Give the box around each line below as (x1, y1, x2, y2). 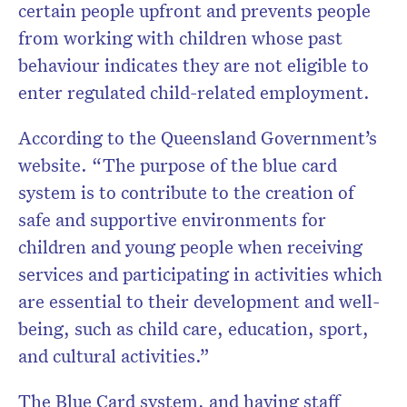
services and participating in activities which (18, 262, 382, 286)
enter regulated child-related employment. (18, 80, 370, 104)
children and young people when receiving (18, 234, 362, 259)
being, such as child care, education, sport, (18, 316, 369, 341)
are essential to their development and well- (18, 289, 380, 313)
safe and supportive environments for (18, 207, 326, 232)
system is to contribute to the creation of (18, 180, 354, 204)
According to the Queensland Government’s (18, 125, 377, 150)
